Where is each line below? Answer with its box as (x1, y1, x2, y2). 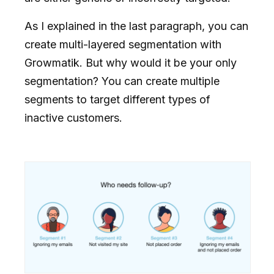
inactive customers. (24, 111, 122, 124)
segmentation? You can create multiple (24, 74, 220, 87)
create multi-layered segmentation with (24, 37, 221, 51)
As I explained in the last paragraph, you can (24, 19, 248, 32)
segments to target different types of (24, 92, 210, 106)
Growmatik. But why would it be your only (24, 56, 237, 69)
